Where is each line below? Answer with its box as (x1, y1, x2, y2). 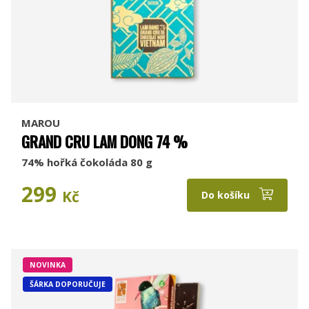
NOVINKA (29, 259, 66, 270)
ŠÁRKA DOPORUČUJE (29, 279, 106, 289)
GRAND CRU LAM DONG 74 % (21, 130, 188, 152)
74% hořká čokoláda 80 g (21, 155, 152, 169)
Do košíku (201, 188, 252, 201)
